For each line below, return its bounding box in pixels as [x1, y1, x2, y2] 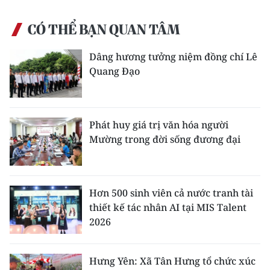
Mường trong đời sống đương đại [89, 132, 240, 146]
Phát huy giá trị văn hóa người [89, 118, 228, 131]
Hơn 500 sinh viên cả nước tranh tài [89, 186, 253, 199]
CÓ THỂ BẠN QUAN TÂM [28, 20, 180, 38]
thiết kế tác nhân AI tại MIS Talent [89, 200, 246, 214]
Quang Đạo [89, 64, 140, 78]
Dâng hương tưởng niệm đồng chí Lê [89, 49, 257, 63]
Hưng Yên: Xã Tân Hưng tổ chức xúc [89, 254, 256, 268]
